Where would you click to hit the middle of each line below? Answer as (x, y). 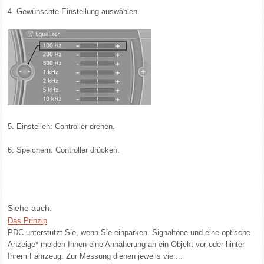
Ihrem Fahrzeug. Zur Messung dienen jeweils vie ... (95, 256)
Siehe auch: (30, 208)
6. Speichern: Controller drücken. (64, 150)
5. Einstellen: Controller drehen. (62, 126)
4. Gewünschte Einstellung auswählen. (74, 11)
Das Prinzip (28, 221)
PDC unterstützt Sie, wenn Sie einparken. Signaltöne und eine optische (129, 232)
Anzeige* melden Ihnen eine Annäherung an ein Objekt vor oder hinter (126, 244)
